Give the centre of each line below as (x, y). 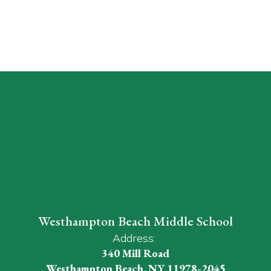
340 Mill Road (135, 253)
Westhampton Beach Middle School (135, 221)
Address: (134, 238)
